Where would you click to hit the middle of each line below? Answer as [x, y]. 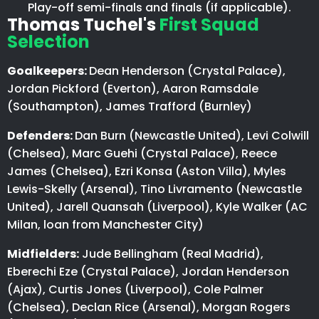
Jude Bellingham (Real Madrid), [171, 254]
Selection [48, 42]
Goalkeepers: [48, 71]
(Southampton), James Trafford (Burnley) [130, 107]
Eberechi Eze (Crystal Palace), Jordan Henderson [148, 272]
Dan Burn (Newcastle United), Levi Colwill [192, 136]
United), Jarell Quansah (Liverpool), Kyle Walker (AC [157, 207]
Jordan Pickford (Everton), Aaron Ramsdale [133, 89]
